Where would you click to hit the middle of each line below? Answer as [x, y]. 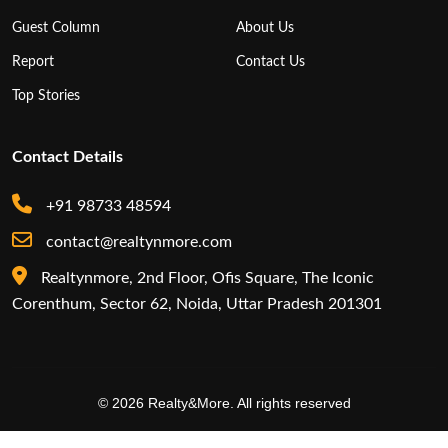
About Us [265, 27]
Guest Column [56, 27]
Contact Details [67, 156]
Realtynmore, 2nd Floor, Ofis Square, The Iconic [205, 277]
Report [33, 61]
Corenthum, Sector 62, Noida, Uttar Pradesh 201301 [197, 303]
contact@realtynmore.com [137, 241]
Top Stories [46, 95]
